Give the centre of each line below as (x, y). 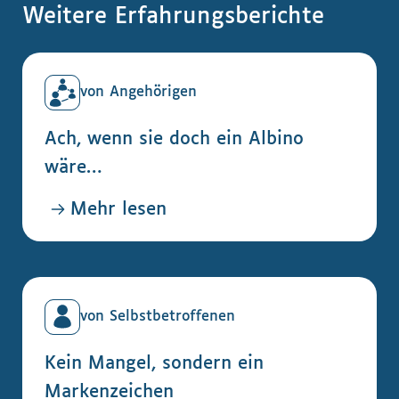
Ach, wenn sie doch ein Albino (174, 139)
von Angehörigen (138, 92)
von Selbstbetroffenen (158, 317)
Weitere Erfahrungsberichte (173, 17)
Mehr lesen (118, 209)
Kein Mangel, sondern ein (154, 364)
